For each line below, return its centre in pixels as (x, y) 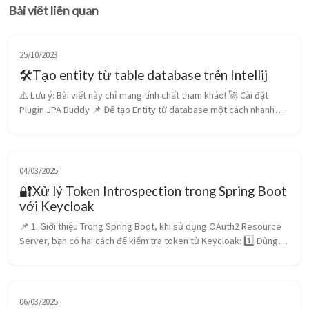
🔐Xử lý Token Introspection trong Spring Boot (153, 191)
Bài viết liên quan (53, 11)
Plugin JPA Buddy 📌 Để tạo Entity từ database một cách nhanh (147, 110)
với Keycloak (57, 206)
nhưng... (35, 270)
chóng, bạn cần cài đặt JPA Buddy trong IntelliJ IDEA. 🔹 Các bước (152, 124)
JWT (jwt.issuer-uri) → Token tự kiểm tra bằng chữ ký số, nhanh (148, 256)
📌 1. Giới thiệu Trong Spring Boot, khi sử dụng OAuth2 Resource (150, 227)
